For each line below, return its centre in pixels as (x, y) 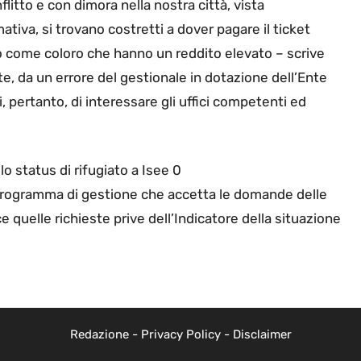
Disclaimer (262, 334)
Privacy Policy (180, 334)
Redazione (99, 334)
